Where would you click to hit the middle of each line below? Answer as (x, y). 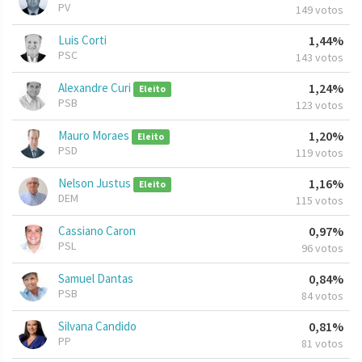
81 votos (322, 344)
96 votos (322, 248)
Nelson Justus (96, 183)
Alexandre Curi (96, 88)
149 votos (320, 10)
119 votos (320, 153)
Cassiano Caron (97, 231)
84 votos (322, 296)
